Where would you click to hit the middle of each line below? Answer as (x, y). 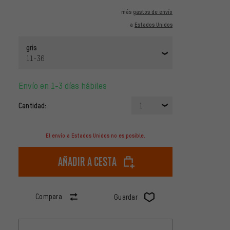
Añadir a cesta (87, 162)
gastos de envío (153, 12)
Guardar (126, 197)
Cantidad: (32, 106)
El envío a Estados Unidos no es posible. (95, 136)
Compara (49, 197)
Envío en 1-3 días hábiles (65, 86)
